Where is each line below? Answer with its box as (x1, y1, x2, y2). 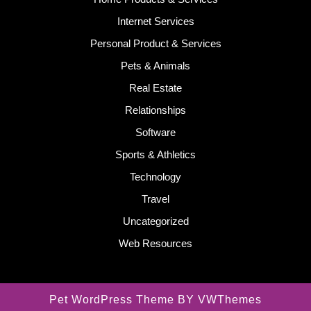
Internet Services (117, 15, 194, 28)
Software (135, 126, 176, 139)
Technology (130, 171, 181, 183)
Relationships (125, 104, 186, 117)
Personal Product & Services (90, 37, 221, 50)
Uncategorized (122, 215, 189, 228)
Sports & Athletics (115, 149, 196, 161)
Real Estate (129, 82, 182, 94)
